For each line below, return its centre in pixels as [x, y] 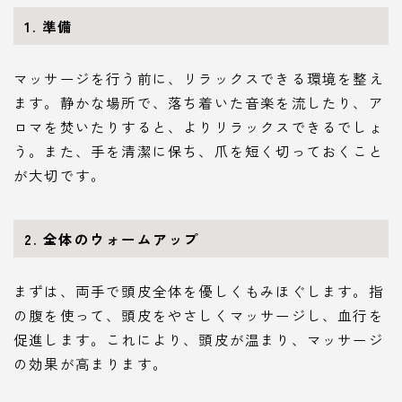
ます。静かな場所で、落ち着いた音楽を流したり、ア [199, 102]
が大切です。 [60, 175]
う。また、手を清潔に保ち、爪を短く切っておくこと [199, 150]
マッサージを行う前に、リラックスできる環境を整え [199, 78]
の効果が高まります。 [91, 363]
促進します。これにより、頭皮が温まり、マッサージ [199, 339]
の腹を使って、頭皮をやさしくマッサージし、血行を [199, 315]
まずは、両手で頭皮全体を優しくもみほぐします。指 [199, 290]
